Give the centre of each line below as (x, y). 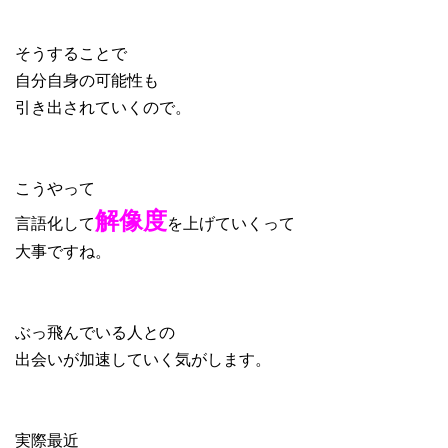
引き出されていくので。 (103, 107)
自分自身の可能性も (87, 80)
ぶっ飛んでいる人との (95, 332)
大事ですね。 (63, 251)
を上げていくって (231, 223)
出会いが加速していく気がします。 (143, 359)
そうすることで (71, 53)
